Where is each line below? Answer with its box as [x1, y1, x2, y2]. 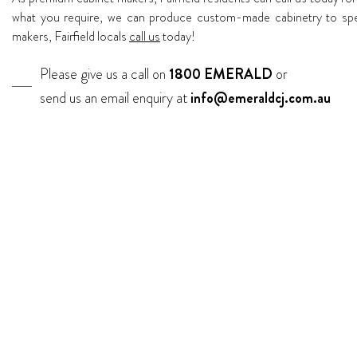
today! [160, 26, 195, 45]
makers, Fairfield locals [12, 26, 129, 45]
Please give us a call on [40, 63, 169, 84]
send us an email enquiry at [40, 87, 190, 108]
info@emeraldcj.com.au [190, 87, 331, 108]
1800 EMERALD [169, 63, 273, 84]
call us [129, 26, 160, 45]
